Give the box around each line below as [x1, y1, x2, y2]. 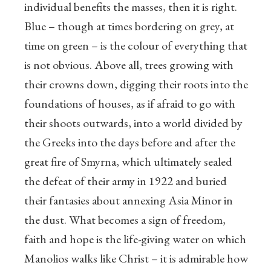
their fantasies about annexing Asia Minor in [24, 192, 233, 209]
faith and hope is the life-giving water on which [24, 231, 246, 247]
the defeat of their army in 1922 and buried [24, 173, 227, 189]
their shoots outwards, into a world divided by [24, 115, 243, 131]
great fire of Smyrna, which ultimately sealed [24, 154, 232, 170]
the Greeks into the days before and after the [24, 134, 235, 151]
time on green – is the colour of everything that [24, 38, 247, 54]
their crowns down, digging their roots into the [24, 76, 248, 93]
